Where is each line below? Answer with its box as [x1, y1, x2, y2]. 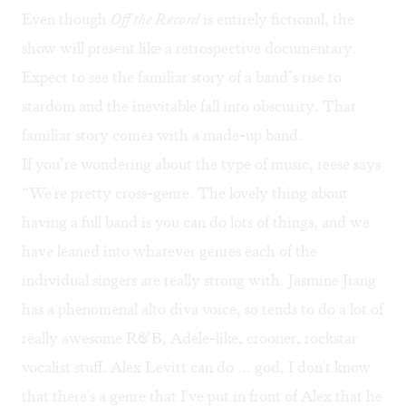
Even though [22, 9, 111, 30]
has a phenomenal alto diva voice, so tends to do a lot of [22, 299, 383, 320]
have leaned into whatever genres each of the [22, 241, 317, 262]
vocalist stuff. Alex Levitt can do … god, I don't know [22, 357, 371, 378]
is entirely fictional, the [199, 9, 354, 30]
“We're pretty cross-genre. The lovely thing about [22, 183, 348, 204]
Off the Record [111, 9, 199, 30]
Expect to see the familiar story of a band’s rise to [22, 67, 342, 88]
